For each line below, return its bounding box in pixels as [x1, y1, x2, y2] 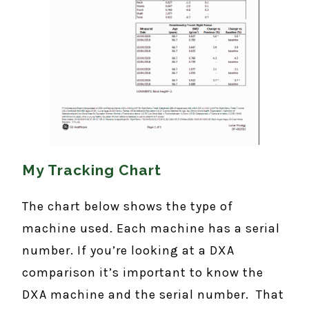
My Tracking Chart [22, 161, 161, 179]
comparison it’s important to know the [22, 264, 263, 280]
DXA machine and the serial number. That [22, 286, 284, 302]
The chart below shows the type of [22, 198, 233, 214]
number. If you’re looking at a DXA [22, 242, 235, 258]
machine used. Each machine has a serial [22, 220, 280, 236]
